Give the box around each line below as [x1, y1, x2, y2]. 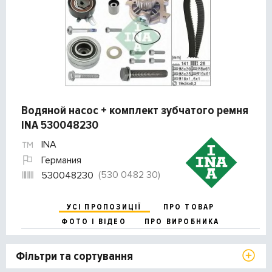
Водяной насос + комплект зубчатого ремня [21, 103, 248, 118]
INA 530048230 [21, 118, 98, 133]
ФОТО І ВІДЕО [61, 217, 126, 227]
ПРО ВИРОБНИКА [144, 217, 220, 227]
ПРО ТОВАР [163, 202, 215, 212]
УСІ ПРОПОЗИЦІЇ [66, 202, 142, 212]
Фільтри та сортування [16, 249, 133, 264]
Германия [41, 154, 81, 166]
